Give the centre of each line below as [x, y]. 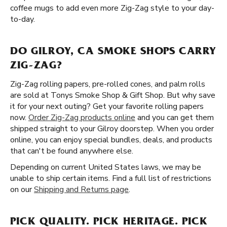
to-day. [23, 19]
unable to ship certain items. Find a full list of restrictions [111, 178]
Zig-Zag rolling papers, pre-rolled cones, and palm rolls [108, 84]
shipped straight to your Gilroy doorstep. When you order [112, 129]
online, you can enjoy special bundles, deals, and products [111, 140]
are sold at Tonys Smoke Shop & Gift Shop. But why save [113, 95]
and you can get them [175, 118]
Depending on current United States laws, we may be [106, 167]
